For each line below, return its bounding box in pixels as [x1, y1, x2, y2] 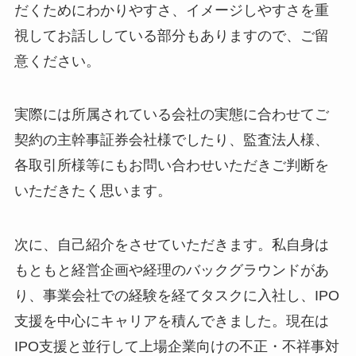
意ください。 [14, 52, 100, 69]
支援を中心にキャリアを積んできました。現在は [14, 313, 329, 330]
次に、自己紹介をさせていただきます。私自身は [14, 237, 329, 253]
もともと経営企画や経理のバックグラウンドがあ [14, 262, 329, 279]
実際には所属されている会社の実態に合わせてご [14, 106, 329, 123]
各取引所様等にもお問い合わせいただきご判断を [14, 157, 329, 174]
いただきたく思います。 [14, 183, 172, 199]
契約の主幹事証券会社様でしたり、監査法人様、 [14, 132, 329, 149]
